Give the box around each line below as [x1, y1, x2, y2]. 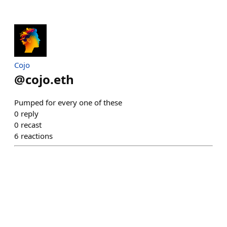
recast [21, 120, 42, 130]
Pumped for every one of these [14, 97, 122, 107]
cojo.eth [25, 71, 74, 88]
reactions [21, 131, 53, 141]
